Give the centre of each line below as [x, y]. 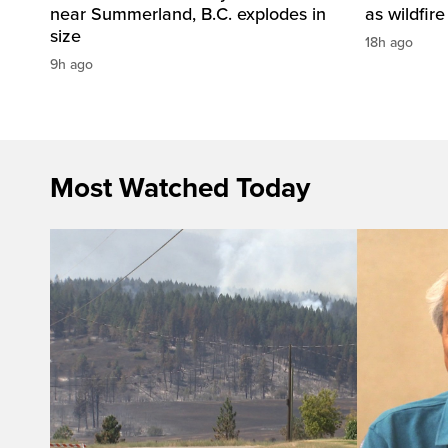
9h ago [71, 64]
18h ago [389, 42]
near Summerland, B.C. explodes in [188, 13]
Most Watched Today [180, 187]
